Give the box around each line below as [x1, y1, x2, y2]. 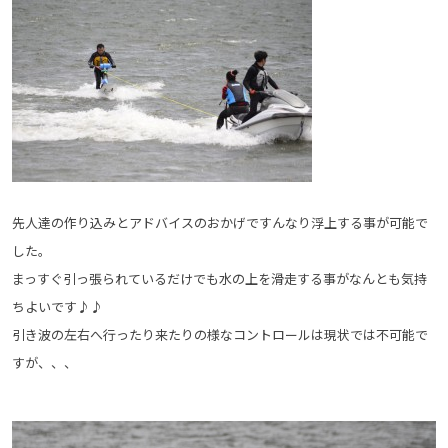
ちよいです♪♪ [12, 296, 103, 316]
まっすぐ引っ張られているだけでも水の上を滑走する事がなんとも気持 [12, 268, 427, 288]
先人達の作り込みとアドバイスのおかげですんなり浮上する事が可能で [12, 212, 428, 232]
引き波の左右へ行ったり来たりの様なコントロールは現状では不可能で [12, 324, 428, 344]
